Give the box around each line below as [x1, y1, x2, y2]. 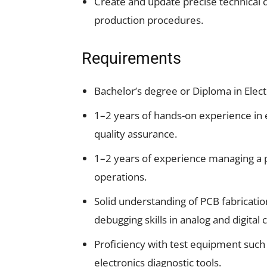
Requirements [82, 49, 181, 68]
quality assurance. [94, 127, 177, 141]
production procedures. [94, 13, 203, 27]
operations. [94, 170, 147, 184]
